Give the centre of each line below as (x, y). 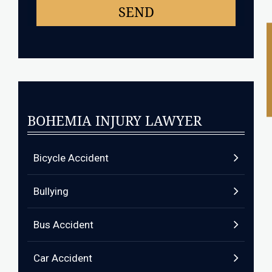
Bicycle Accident (71, 158)
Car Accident (63, 258)
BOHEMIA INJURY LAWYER (114, 121)
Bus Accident (63, 225)
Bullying (51, 191)
